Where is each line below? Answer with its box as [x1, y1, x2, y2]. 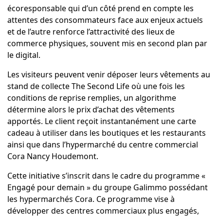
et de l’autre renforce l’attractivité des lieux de [7, 26, 175, 37]
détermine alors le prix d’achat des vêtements [7, 104, 175, 115]
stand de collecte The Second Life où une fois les [7, 81, 185, 92]
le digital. [7, 50, 42, 61]
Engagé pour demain [7, 182, 85, 193]
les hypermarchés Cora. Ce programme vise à [7, 194, 175, 205]
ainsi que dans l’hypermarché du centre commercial [7, 139, 198, 150]
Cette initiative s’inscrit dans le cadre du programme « [7, 170, 205, 182]
